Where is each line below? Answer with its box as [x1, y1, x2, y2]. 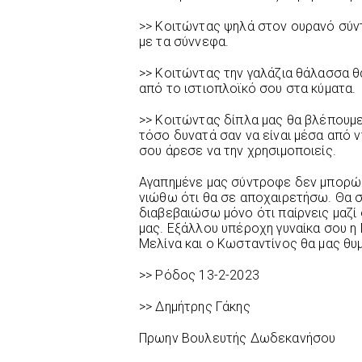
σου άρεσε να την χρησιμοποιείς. [139, 143, 336, 159]
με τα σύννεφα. [139, 34, 229, 50]
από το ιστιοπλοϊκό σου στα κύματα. [139, 81, 356, 97]
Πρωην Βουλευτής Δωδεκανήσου [139, 330, 336, 347]
